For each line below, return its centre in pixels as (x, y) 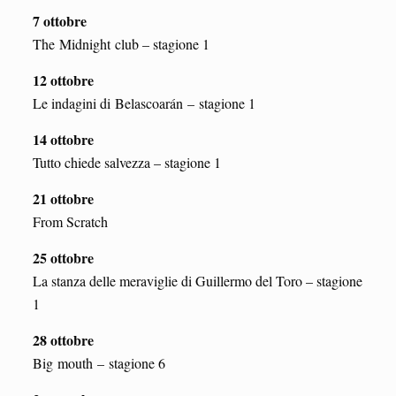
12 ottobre (63, 80)
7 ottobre (59, 20)
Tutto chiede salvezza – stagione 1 (126, 162)
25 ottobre (63, 257)
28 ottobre (63, 339)
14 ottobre (63, 139)
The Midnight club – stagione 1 (121, 43)
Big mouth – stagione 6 (99, 362)
